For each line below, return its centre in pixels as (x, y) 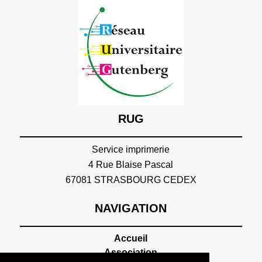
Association (131, 252)
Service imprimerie (131, 149)
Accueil (131, 238)
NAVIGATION (131, 208)
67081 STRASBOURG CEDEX (131, 180)
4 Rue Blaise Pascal (131, 164)
